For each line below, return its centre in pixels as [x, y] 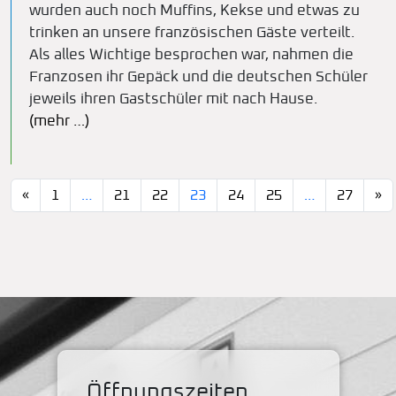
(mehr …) [59, 122]
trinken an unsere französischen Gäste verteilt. [192, 33]
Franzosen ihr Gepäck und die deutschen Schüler [198, 77]
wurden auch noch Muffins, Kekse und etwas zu [194, 11]
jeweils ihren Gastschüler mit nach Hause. [173, 99]
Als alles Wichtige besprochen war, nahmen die [191, 55]
